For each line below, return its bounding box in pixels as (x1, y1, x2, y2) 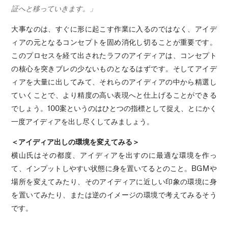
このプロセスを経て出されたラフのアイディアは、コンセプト (11, 50, 217, 60)
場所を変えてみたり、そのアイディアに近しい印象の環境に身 (11, 177, 217, 186)
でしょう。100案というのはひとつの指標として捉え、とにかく (11, 103, 217, 113)
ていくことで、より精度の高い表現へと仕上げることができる (11, 90, 217, 100)
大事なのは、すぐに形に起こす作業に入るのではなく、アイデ (11, 24, 217, 34)
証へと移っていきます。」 (11, 4, 97, 13)
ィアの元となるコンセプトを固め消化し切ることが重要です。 (11, 37, 217, 47)
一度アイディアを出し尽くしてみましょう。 (11, 117, 154, 126)
